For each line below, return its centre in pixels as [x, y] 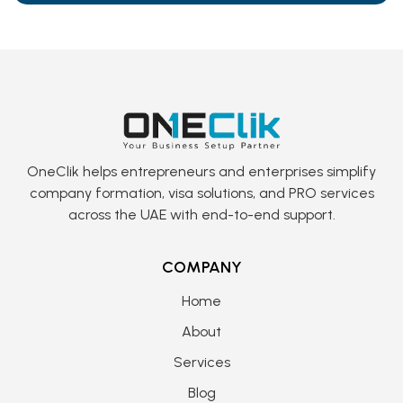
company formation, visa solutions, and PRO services [201, 193]
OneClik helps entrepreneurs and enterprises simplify [201, 172]
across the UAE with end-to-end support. [201, 215]
